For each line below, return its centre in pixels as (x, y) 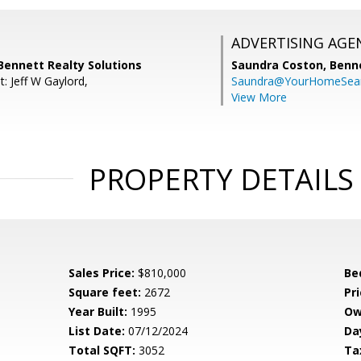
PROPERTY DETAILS (221, 179)
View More (259, 97)
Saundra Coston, (280, 65)
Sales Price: (102, 273)
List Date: (97, 331)
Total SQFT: (102, 350)
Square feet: (105, 292)
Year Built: (98, 311)
